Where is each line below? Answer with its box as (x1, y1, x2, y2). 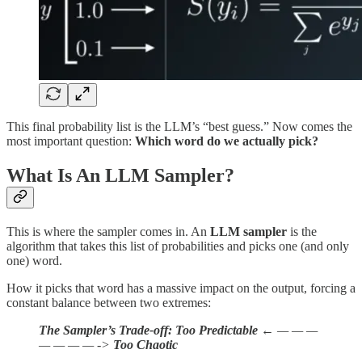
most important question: (6, 134, 135, 149)
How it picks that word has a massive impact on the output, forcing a (6, 281, 356, 296)
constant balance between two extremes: (6, 296, 211, 310)
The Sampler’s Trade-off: (39, 323, 172, 338)
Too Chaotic (113, 338, 178, 352)
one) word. (6, 254, 62, 268)
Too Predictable (175, 323, 258, 338)
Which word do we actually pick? (135, 134, 318, 149)
